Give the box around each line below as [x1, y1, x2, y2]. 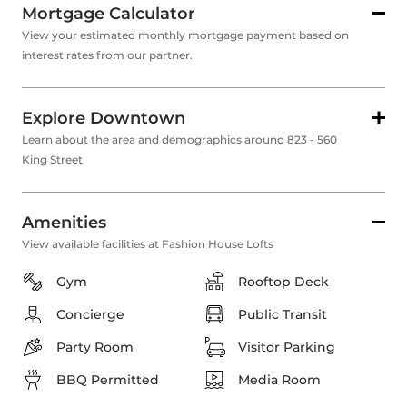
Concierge [56, 306, 124, 323]
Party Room [56, 339, 134, 356]
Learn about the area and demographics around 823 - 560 [22, 133, 337, 147]
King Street [22, 153, 83, 167]
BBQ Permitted [56, 372, 159, 389]
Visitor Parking [238, 339, 335, 356]
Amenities [22, 213, 106, 233]
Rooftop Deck [238, 273, 329, 291]
